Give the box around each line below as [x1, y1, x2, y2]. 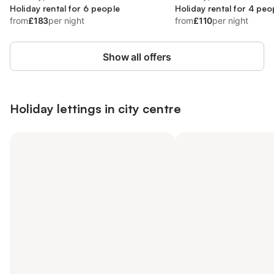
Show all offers [103, 51, 171, 63]
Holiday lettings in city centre [10, 101, 181, 116]
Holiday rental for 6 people [10, 3, 120, 13]
